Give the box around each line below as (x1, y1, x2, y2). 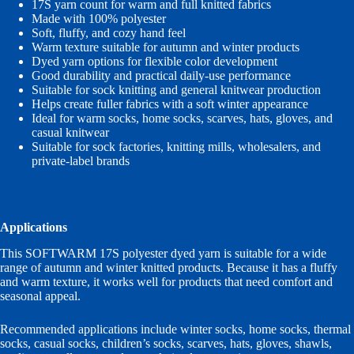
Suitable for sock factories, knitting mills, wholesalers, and (32, 140, 321, 154)
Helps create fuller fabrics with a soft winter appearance (32, 97, 308, 111)
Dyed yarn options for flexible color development (32, 55, 277, 69)
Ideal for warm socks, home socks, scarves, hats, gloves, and (32, 111, 333, 126)
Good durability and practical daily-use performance (32, 69, 291, 83)
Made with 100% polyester (32, 12, 166, 26)
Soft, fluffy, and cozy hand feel (32, 26, 186, 40)
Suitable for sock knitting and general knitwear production (32, 83, 321, 97)
